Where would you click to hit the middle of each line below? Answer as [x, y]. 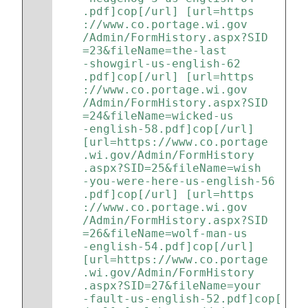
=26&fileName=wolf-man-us [165, 233]
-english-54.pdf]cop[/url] [172, 246]
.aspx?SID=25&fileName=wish [172, 168]
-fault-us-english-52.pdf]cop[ [182, 299]
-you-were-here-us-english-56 [179, 181]
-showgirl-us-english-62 [162, 64]
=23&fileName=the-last [155, 51]
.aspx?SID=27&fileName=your [172, 286]
